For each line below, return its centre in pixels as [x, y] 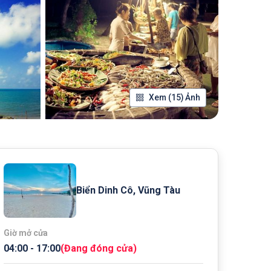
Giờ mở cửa [26, 233]
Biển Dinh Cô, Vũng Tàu [128, 190]
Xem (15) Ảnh [175, 97]
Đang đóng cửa [99, 248]
